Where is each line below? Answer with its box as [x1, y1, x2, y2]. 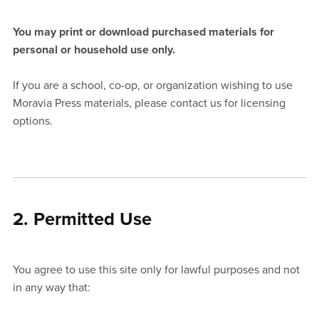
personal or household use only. [12, 43, 175, 58]
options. [12, 114, 53, 129]
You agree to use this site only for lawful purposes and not [12, 263, 300, 278]
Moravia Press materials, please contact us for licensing [12, 96, 286, 111]
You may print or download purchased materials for [12, 25, 274, 40]
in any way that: [12, 281, 90, 296]
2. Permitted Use [12, 209, 152, 231]
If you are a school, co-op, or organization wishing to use [12, 78, 293, 93]
